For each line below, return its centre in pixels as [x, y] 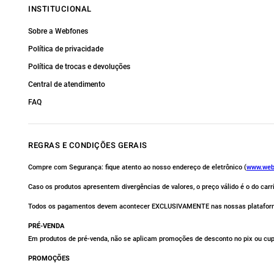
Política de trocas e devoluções [79, 67]
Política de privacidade [66, 49]
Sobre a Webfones [58, 31]
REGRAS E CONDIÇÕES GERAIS [88, 145]
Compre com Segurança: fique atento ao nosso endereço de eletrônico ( [137, 167]
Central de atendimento [67, 84]
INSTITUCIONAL [60, 9]
